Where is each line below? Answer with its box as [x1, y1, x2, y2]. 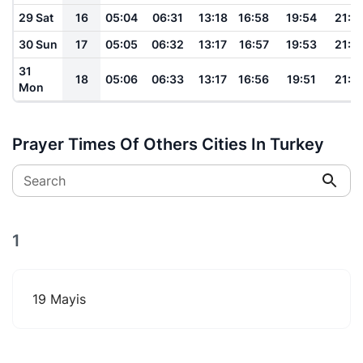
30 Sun [19, 36, 58, 51]
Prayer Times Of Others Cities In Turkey [12, 134, 324, 154]
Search [23, 172, 66, 189]
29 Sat [19, 10, 53, 24]
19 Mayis [32, 290, 86, 307]
